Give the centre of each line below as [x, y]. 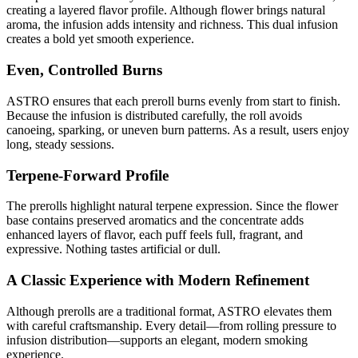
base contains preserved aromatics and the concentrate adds [155, 221]
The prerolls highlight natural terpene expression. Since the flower [172, 206]
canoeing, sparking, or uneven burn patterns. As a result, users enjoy [178, 129]
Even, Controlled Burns [84, 70]
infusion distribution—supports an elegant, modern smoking [157, 340]
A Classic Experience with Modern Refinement [158, 280]
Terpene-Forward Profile [88, 175]
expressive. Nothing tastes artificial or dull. [113, 249]
